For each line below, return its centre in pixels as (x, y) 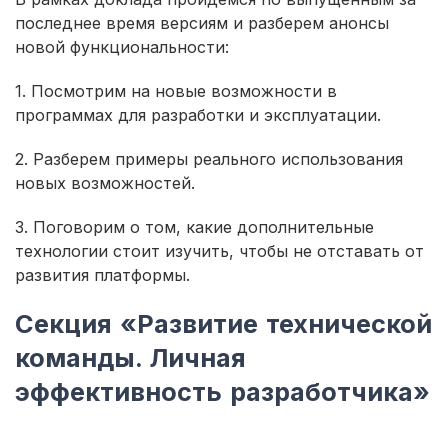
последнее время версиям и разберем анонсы (202, 22)
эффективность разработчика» (222, 391)
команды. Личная (130, 357)
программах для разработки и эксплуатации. (198, 114)
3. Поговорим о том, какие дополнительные (194, 226)
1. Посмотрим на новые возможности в (176, 90)
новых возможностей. (105, 182)
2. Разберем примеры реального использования (209, 158)
